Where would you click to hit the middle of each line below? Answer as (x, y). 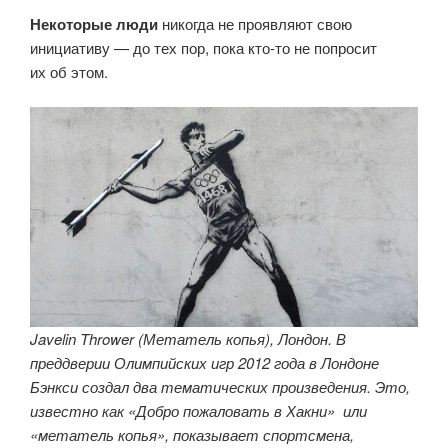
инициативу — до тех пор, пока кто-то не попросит (203, 48)
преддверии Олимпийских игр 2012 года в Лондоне (204, 363)
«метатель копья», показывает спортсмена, (192, 435)
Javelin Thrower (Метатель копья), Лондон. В (188, 339)
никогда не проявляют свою (255, 24)
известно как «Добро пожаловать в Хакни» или (198, 411)
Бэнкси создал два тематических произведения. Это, (220, 387)
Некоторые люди (94, 24)
